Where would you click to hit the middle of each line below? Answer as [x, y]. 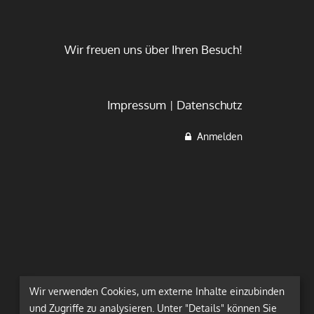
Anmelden [217, 136]
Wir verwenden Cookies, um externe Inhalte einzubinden [157, 291]
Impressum [137, 104]
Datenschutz [210, 104]
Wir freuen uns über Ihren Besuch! [153, 49]
